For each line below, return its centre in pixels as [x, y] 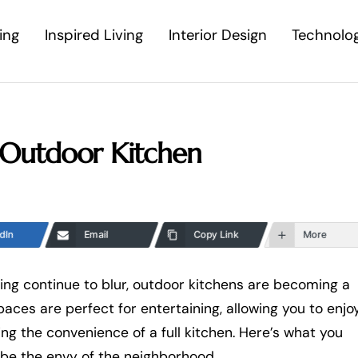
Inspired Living [93, 35]
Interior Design [217, 35]
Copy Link [216, 235]
